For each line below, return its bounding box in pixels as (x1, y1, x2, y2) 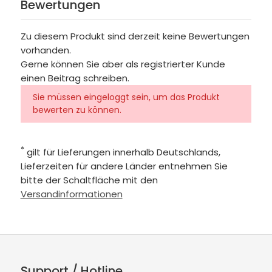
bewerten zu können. (32, 104, 121, 117)
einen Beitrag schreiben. (20, 72, 129, 85)
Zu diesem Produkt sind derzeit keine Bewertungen (20, 30, 250, 43)
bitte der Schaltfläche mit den (20, 174, 158, 187)
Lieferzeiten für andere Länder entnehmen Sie (20, 160, 228, 173)
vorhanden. (20, 44, 71, 57)
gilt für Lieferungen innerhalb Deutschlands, (24, 146, 220, 159)
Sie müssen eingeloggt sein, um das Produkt (32, 91, 220, 104)
